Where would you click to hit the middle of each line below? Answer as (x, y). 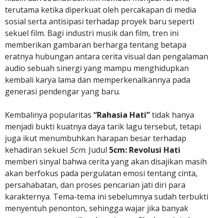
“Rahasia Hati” (122, 115)
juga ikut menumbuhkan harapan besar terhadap (96, 138)
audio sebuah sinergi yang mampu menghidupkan (97, 68)
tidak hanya (172, 115)
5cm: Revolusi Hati (145, 150)
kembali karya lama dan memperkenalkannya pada (98, 80)
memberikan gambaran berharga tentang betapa (96, 45)
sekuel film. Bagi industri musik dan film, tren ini (92, 33)
